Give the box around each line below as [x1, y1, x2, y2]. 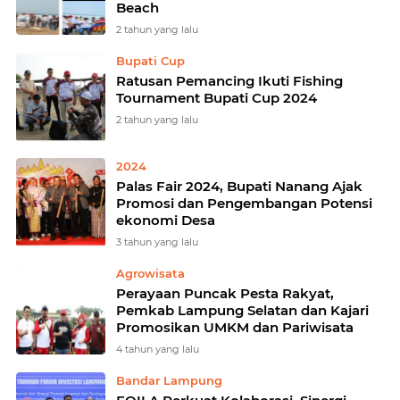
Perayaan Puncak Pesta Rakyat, [116, 285, 334, 302]
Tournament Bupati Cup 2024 [116, 89, 317, 106]
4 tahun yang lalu [116, 343, 199, 355]
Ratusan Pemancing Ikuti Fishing [116, 72, 343, 89]
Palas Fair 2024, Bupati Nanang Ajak [116, 178, 362, 195]
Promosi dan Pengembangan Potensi [116, 195, 372, 212]
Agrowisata [116, 266, 185, 280]
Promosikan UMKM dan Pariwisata [116, 319, 354, 336]
